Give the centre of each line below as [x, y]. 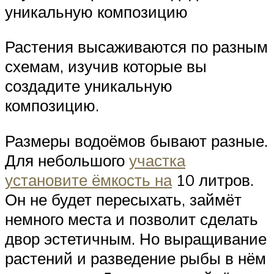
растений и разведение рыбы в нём [135, 258]
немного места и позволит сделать [131, 219]
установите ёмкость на [88, 180]
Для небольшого [67, 161]
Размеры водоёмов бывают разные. [136, 141]
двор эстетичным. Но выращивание [136, 239]
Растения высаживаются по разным [136, 47]
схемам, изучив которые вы [106, 66]
